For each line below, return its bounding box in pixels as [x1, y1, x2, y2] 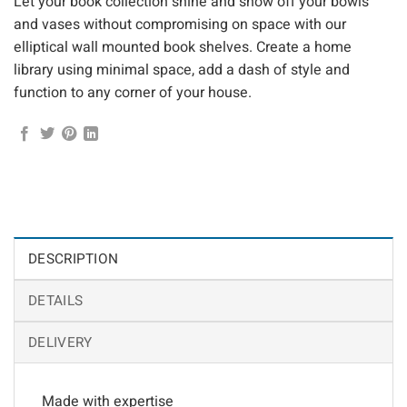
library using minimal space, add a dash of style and [14, 58, 350, 81]
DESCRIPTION [28, 249, 119, 270]
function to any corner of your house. [14, 81, 252, 104]
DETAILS [28, 291, 84, 312]
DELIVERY [28, 333, 93, 353]
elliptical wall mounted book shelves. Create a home [14, 35, 352, 58]
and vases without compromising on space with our [14, 13, 346, 35]
